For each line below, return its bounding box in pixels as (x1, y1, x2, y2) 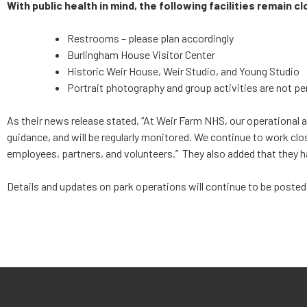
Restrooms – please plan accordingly (67, 32, 234, 45)
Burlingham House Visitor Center (67, 48, 215, 62)
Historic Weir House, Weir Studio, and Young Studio (67, 64, 299, 78)
